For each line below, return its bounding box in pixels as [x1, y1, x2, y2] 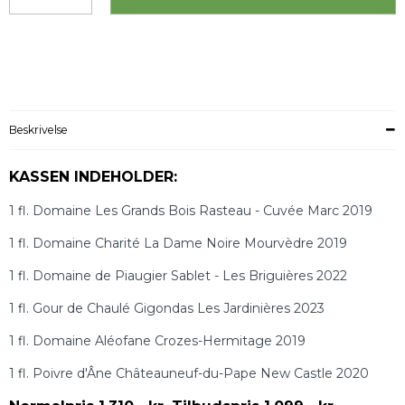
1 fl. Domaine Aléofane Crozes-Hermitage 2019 [9, 333, 306, 350]
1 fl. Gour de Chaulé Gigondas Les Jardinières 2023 [9, 300, 325, 317]
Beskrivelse [9, 123, 68, 137]
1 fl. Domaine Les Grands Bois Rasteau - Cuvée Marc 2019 [9, 202, 372, 220]
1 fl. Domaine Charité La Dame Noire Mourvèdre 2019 [9, 235, 347, 252]
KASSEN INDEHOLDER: [9, 168, 177, 186]
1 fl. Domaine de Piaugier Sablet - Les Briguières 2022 [9, 268, 347, 285]
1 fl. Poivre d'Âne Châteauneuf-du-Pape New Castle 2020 [9, 365, 369, 382]
